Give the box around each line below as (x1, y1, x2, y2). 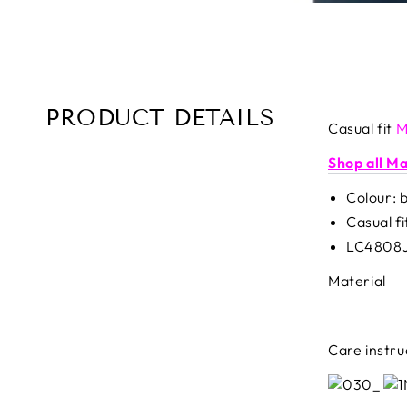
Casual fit (328, 119, 392, 137)
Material (328, 272, 386, 290)
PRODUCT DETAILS (45, 104, 275, 132)
